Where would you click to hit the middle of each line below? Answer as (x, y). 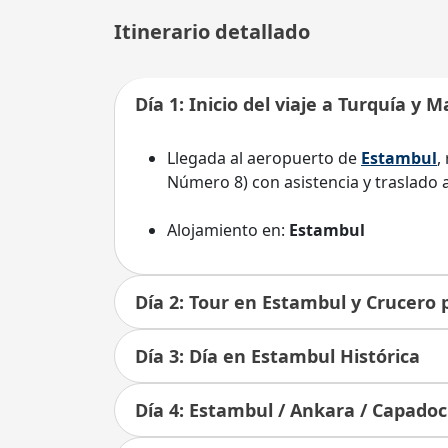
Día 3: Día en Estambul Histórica (277, 356)
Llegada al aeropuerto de (264, 158)
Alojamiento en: (228, 230)
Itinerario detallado (212, 31)
